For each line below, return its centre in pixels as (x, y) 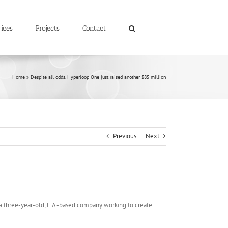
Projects (48, 28)
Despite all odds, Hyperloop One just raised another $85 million (98, 77)
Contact (94, 28)
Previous (125, 136)
